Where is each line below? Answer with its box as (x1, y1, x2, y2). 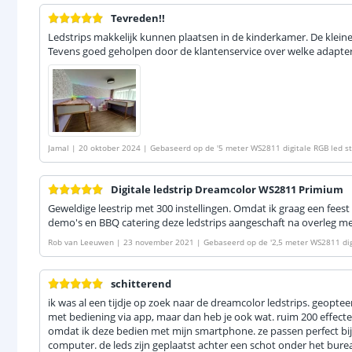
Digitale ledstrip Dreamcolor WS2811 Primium (111, 182, 343, 197)
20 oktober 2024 (79, 142, 141, 154)
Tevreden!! (111, 11, 165, 26)
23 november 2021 (123, 236, 194, 248)
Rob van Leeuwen (48, 236, 114, 248)
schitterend (111, 277, 171, 291)
